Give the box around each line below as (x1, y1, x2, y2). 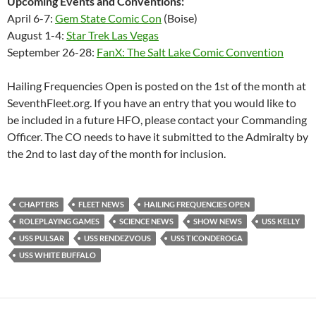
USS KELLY (262, 216, 300, 226)
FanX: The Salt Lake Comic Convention (97, 44, 284, 59)
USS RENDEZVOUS (84, 233, 151, 243)
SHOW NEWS (193, 216, 242, 226)
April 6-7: (7, 11, 55, 25)
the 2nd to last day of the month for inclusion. (7, 146, 226, 160)
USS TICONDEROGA (171, 233, 243, 243)
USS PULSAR (19, 233, 64, 243)
